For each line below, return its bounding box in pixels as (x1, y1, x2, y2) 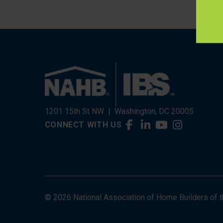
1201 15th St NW (44, 106, 104, 116)
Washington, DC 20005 (114, 106, 194, 116)
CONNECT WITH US (44, 120, 122, 130)
